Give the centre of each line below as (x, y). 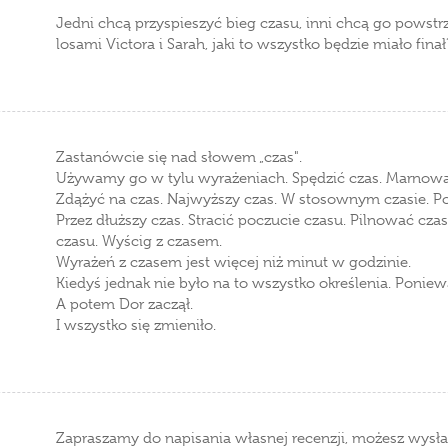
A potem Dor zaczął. (124, 304)
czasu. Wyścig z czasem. (139, 241)
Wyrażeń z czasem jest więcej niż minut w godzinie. (233, 262)
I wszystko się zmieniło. (136, 325)
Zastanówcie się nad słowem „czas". (179, 157)
